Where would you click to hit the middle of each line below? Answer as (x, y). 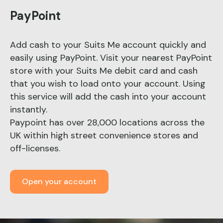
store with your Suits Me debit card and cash (104, 71)
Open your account (59, 182)
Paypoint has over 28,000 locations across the (107, 123)
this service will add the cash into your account (108, 97)
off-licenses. (35, 149)
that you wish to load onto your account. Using (108, 84)
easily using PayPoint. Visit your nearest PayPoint (111, 58)
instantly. (29, 110)
